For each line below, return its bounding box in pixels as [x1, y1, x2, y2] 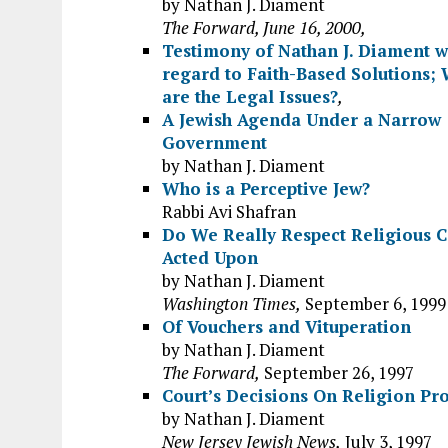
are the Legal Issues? [162, 85, 338, 108]
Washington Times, [162, 292, 301, 315]
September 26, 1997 [260, 361, 414, 384]
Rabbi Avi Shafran [162, 200, 296, 223]
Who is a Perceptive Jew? [162, 177, 370, 200]
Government [162, 131, 267, 154]
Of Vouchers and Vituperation [162, 315, 411, 338]
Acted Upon [162, 246, 258, 269]
